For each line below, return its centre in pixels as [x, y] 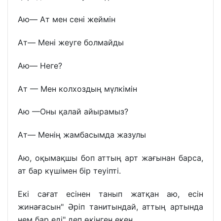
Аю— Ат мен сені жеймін [67, 19]
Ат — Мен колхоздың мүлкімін [77, 89]
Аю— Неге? [40, 65]
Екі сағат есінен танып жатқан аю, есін [110, 194]
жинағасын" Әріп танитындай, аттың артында [110, 206]
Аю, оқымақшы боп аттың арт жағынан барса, [110, 158]
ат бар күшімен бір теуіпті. [69, 170]
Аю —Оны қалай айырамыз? [73, 112]
